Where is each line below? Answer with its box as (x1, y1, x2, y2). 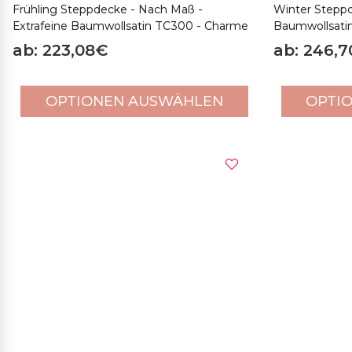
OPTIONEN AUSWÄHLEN (45, 92, 223, 110)
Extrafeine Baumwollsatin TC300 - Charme (13, 18, 248, 33)
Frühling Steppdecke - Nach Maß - (13, 2, 203, 16)
